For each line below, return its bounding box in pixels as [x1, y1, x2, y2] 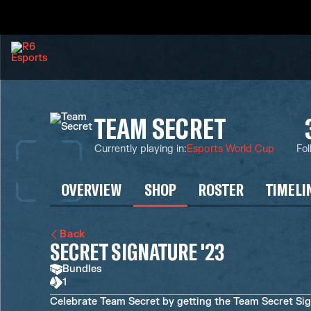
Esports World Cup [187, 142, 274, 155]
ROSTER [198, 179, 244, 199]
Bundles [62, 263, 101, 275]
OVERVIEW [61, 179, 122, 199]
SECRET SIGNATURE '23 [50, 238, 225, 264]
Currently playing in [94, 142, 185, 155]
